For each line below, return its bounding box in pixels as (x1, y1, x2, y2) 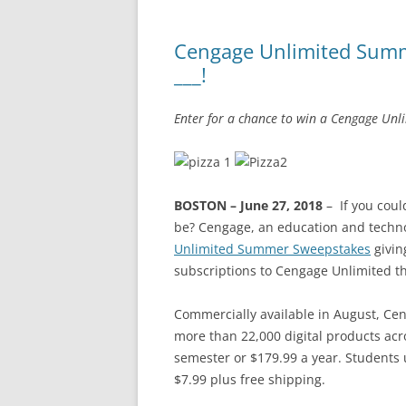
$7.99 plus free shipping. (174, 371, 325, 388)
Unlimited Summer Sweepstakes (174, 240, 371, 257)
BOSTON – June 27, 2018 (174, 197, 323, 214)
